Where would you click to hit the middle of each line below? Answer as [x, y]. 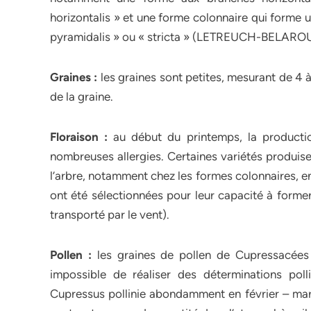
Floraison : [79, 137]
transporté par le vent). [110, 215]
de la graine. [82, 96]
